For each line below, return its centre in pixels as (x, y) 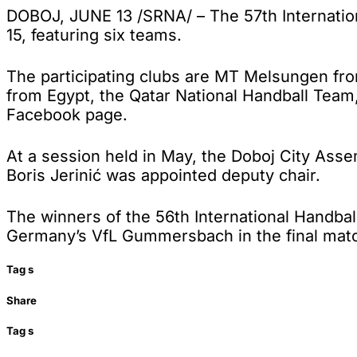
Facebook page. (67, 115)
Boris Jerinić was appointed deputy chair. (163, 176)
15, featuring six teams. (94, 35)
